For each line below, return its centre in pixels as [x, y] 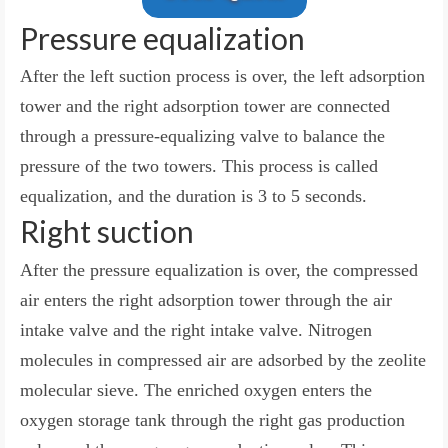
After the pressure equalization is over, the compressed [219, 269]
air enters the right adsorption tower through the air [206, 299]
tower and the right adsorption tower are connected [205, 106]
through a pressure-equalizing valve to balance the [202, 136]
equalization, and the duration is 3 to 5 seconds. [193, 196]
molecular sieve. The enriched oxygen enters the [196, 389]
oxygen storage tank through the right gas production [212, 419]
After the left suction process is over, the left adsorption [222, 76]
